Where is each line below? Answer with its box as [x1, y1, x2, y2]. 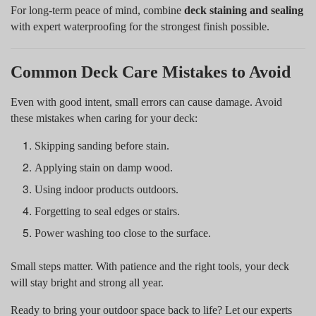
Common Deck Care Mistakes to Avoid [11, 62, 291, 81]
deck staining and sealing [184, 4, 303, 16]
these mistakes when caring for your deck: [11, 111, 197, 124]
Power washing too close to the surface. [35, 226, 212, 239]
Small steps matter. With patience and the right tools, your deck [11, 260, 289, 272]
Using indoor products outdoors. [35, 183, 179, 195]
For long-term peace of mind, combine [11, 4, 184, 16]
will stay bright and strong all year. [11, 276, 164, 288]
